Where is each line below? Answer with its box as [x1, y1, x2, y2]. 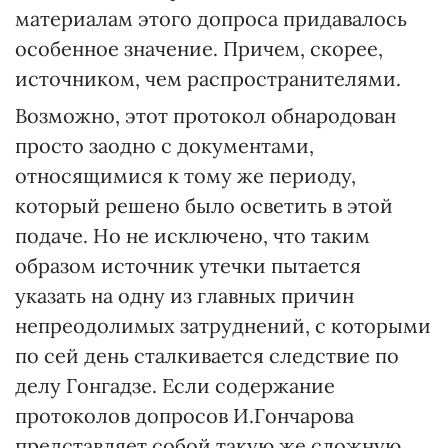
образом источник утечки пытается [15, 253, 361, 278]
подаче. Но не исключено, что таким [15, 223, 370, 248]
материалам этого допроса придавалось [15, 6, 407, 31]
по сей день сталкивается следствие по [15, 343, 399, 368]
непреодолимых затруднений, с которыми [15, 313, 431, 338]
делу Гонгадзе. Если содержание [15, 373, 335, 398]
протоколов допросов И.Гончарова [15, 403, 354, 428]
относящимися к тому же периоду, [15, 163, 356, 188]
